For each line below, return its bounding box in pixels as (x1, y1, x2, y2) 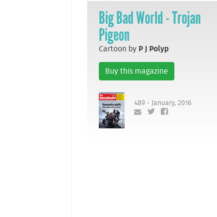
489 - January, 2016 (134, 99, 191, 107)
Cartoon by (99, 45, 139, 53)
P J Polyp (139, 45, 169, 53)
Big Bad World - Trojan (99, 7, 201, 28)
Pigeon (99, 24, 130, 45)
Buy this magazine (105, 67, 168, 75)
